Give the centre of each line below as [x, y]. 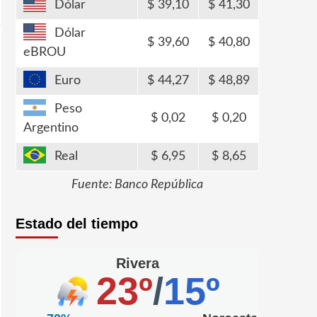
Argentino [51, 128]
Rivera [137, 263]
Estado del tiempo [77, 224]
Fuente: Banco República [137, 185]
